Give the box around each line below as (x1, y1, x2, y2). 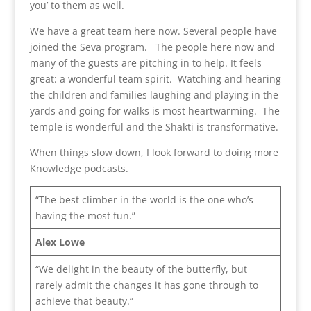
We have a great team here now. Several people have (29, 24, 277, 37)
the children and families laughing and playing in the (29, 87, 278, 101)
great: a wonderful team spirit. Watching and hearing (29, 72, 281, 85)
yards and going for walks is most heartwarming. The (29, 103, 280, 117)
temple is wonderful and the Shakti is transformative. (29, 119, 278, 133)
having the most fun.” (35, 208, 135, 222)
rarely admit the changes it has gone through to (35, 278, 258, 292)
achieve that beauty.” (35, 294, 133, 308)
